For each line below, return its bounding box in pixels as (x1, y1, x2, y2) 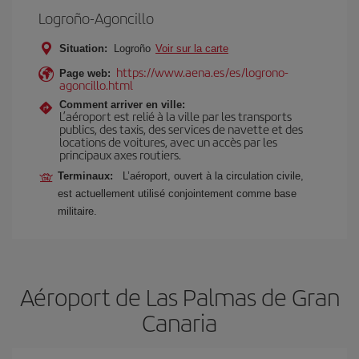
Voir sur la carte (155, 42, 228, 54)
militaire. (58, 205, 97, 217)
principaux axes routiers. (59, 146, 181, 163)
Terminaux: (58, 170, 119, 182)
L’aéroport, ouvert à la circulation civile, (123, 170, 304, 182)
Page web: (59, 67, 111, 79)
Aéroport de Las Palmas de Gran (19, 280, 340, 313)
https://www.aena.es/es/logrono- (116, 63, 288, 80)
